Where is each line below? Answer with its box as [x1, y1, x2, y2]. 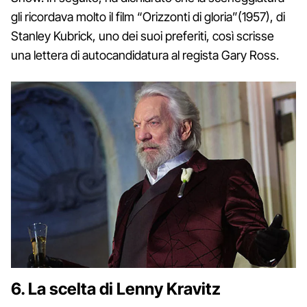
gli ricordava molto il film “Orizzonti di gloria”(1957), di [11, 10, 285, 25]
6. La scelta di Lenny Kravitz [11, 278, 221, 299]
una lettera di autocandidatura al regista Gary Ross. [11, 48, 279, 63]
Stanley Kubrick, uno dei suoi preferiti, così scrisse [11, 29, 274, 44]
